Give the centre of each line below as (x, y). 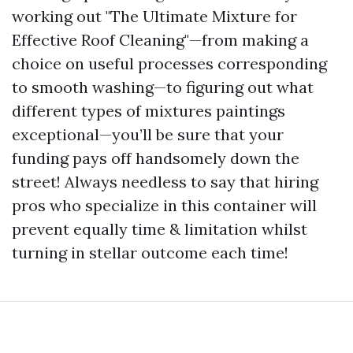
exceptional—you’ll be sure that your (148, 134)
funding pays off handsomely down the (156, 158)
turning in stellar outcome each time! (150, 253)
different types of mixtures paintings (149, 111)
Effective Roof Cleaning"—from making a (160, 40)
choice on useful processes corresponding (169, 63)
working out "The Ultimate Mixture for (154, 16)
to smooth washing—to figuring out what (163, 87)
